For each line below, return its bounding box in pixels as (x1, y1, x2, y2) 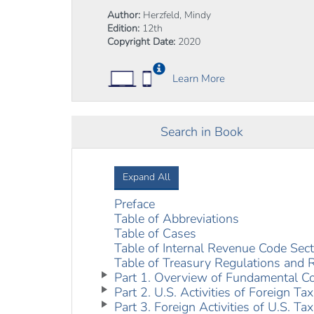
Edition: (107, 22, 139, 35)
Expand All (123, 170, 170, 184)
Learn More (172, 71, 225, 86)
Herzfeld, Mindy (143, 8, 211, 22)
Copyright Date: (107, 35, 175, 48)
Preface (114, 196, 155, 212)
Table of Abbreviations (114, 210, 239, 227)
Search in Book (160, 123, 243, 140)
